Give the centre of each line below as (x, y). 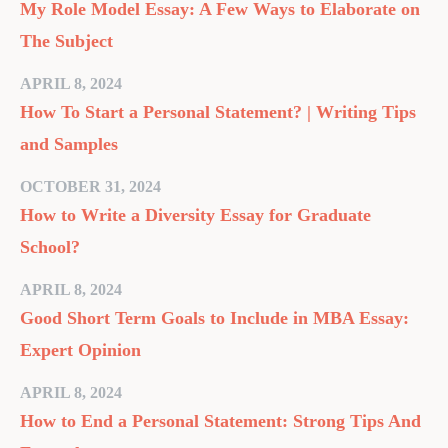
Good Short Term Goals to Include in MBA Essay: (214, 318)
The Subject (66, 41)
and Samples (69, 144)
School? (50, 247)
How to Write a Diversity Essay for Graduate (195, 215)
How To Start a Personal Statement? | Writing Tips (218, 112)
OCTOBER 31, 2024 (90, 186)
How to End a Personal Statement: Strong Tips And (220, 421)
